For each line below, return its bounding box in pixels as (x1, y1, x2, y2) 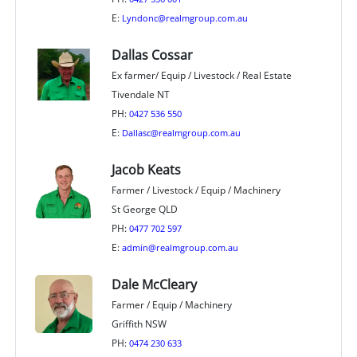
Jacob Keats (111, 161, 181, 179)
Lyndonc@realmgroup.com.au (121, 12, 248, 25)
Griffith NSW (111, 317, 167, 331)
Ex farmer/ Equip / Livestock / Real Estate (111, 69, 292, 83)
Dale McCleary (111, 276, 197, 294)
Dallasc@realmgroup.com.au (121, 127, 241, 139)
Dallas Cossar (111, 46, 193, 65)
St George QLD (111, 202, 178, 217)
